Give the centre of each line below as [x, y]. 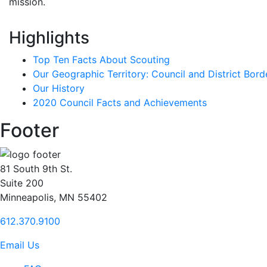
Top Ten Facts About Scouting [101, 59]
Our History [59, 88]
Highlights [49, 37]
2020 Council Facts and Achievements [120, 102]
